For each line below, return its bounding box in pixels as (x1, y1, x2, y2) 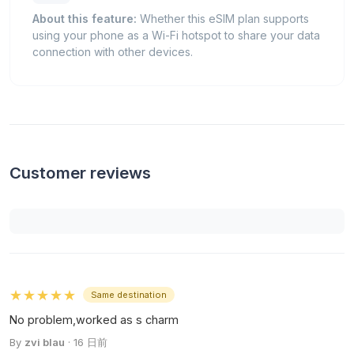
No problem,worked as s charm (9, 312, 179, 326)
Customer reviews (9, 162, 151, 183)
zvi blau (24, 335, 65, 348)
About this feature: (32, 11, 137, 25)
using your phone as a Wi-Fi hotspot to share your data (32, 28, 320, 42)
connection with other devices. (32, 44, 193, 58)
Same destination (91, 288, 167, 300)
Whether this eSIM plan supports (137, 11, 309, 25)
